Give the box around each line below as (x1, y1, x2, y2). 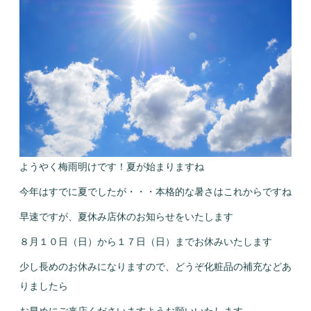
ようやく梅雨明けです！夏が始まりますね (19, 161, 204, 173)
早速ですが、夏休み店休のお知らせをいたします (19, 211, 233, 223)
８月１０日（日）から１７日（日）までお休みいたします (19, 236, 272, 248)
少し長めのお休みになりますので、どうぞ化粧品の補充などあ (19, 261, 292, 273)
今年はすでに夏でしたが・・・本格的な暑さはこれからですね (19, 186, 292, 198)
